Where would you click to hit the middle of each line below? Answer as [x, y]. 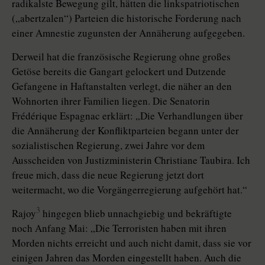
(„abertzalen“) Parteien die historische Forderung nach [127, 18]
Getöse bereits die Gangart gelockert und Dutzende [119, 72]
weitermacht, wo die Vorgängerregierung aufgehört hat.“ [130, 190]
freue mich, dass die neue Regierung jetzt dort [108, 175]
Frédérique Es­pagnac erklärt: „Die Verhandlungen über [127, 116]
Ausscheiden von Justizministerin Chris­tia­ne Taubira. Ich [131, 160]
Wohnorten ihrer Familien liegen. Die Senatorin [111, 101]
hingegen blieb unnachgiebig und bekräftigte [136, 214]
